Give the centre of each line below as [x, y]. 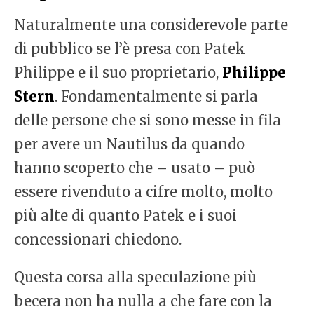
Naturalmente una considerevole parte [151, 25]
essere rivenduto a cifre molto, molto [143, 192]
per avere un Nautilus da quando [129, 144]
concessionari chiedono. [98, 240]
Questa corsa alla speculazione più [135, 278]
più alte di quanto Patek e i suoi [125, 216]
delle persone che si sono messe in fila [148, 121]
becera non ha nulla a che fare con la [143, 301]
